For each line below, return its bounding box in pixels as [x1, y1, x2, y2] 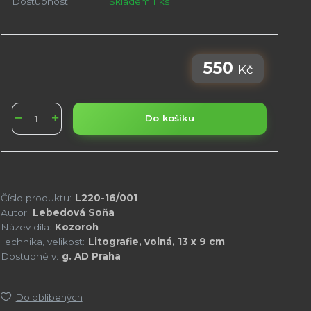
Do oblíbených [15, 291, 83, 303]
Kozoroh [54, 221, 99, 233]
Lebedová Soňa [32, 206, 115, 218]
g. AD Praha [61, 250, 121, 262]
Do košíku [144, 112, 194, 124]
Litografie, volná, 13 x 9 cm [87, 235, 225, 247]
